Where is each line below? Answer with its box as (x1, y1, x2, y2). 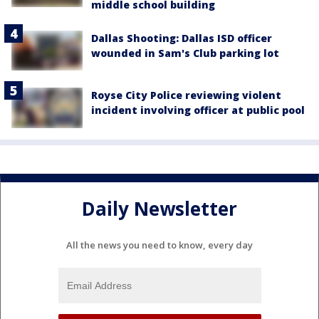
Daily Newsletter (82, 195, 237, 221)
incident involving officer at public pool (91, 103, 305, 117)
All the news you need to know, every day (66, 239, 253, 252)
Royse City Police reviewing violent (91, 88, 281, 103)
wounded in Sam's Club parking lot (91, 46, 279, 60)
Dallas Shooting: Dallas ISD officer (91, 31, 272, 45)
